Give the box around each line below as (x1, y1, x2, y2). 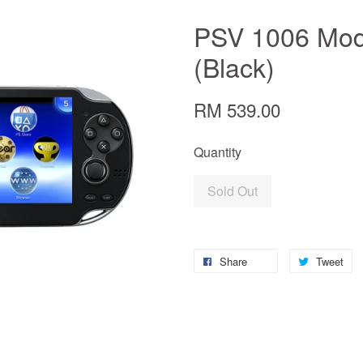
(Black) (194, 48, 275, 85)
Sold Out (207, 181, 258, 200)
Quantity (194, 143, 241, 161)
